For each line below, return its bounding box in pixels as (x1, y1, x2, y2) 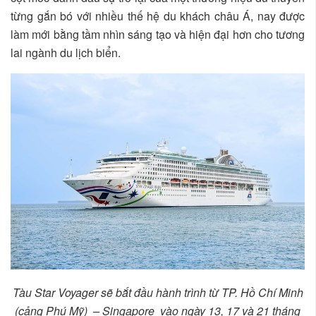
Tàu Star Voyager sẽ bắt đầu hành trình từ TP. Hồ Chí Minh (12, 284, 303, 300)
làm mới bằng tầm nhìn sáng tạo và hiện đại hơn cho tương (11, 25, 305, 42)
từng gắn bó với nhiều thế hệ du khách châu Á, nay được (11, 7, 305, 24)
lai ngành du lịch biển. (11, 44, 121, 61)
